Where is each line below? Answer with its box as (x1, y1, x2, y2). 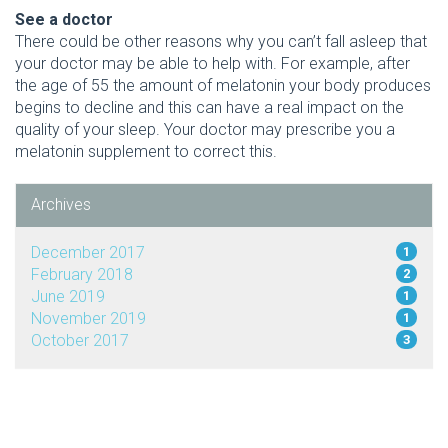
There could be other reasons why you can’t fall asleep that (15, 32, 427, 52)
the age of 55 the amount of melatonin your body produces (15, 76, 431, 96)
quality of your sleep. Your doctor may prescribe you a (15, 120, 395, 140)
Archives (31, 195, 91, 215)
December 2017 (31, 243, 145, 263)
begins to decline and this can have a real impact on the (15, 98, 404, 118)
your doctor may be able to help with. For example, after (15, 54, 410, 74)
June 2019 (31, 287, 105, 307)
